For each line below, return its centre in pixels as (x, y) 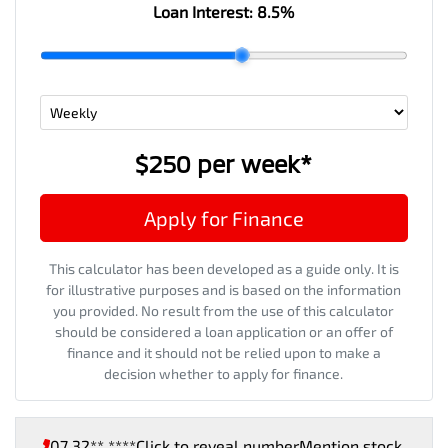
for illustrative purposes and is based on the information (224, 289)
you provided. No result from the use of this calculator (224, 310)
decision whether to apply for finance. (224, 373)
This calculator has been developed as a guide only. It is (223, 268)
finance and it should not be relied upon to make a (223, 352)
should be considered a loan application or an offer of (223, 331)
